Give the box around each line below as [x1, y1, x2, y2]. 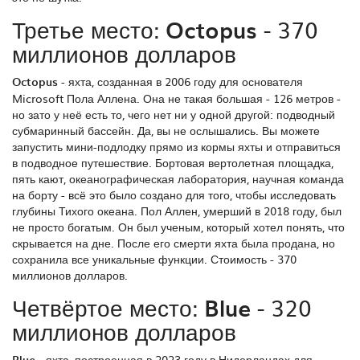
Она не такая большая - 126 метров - [140, 90, 341, 107]
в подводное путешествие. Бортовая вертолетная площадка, [12, 154, 333, 171]
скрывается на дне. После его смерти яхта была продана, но [12, 235, 335, 252]
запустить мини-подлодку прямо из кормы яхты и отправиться [12, 138, 341, 155]
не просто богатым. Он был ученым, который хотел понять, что [12, 219, 345, 235]
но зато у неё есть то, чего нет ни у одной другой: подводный [12, 106, 335, 123]
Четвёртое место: [12, 290, 204, 325]
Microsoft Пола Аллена [12, 90, 137, 107]
